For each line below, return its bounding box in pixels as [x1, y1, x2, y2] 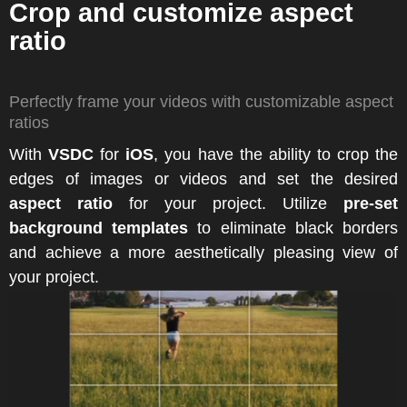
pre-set [343, 194, 398, 213]
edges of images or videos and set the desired [9, 170, 398, 189]
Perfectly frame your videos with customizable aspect [9, 93, 393, 112]
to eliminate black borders [188, 219, 399, 238]
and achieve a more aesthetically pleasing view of [9, 243, 398, 263]
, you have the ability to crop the [154, 145, 399, 164]
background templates [9, 219, 189, 238]
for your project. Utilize [113, 194, 343, 213]
